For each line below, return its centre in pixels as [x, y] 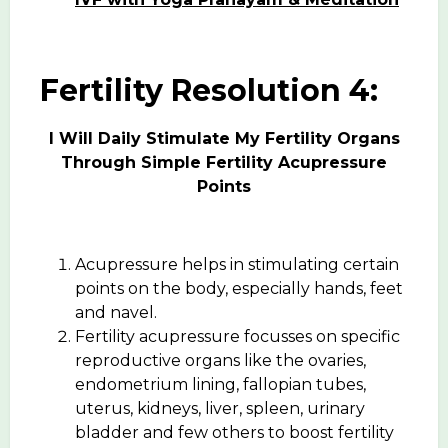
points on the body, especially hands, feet [239, 288]
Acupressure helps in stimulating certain [237, 264]
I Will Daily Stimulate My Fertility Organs [224, 138]
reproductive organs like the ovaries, [220, 360]
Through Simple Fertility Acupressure [224, 162]
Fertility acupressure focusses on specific [237, 336]
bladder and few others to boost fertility [234, 432]
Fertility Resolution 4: [209, 90]
